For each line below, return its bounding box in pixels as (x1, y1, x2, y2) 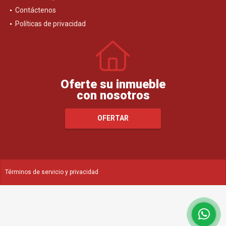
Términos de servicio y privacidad (5, 168, 98, 176)
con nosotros (76, 88, 150, 102)
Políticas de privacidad (15, 19, 86, 28)
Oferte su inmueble (61, 77, 165, 91)
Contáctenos (15, 6, 56, 14)
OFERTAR (97, 114, 129, 123)
